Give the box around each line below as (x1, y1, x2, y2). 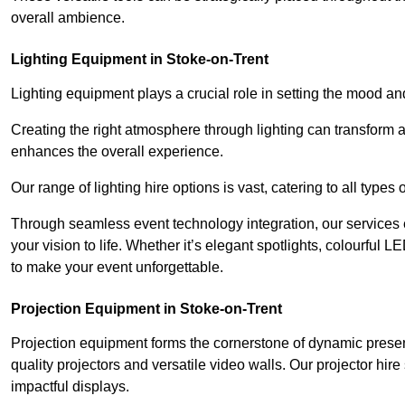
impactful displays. (11, 378, 129, 394)
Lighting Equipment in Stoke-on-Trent (11, 51, 268, 67)
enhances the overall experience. (11, 143, 223, 159)
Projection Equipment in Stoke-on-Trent (11, 300, 282, 316)
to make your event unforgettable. (11, 259, 223, 275)
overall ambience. (11, 9, 125, 25)
